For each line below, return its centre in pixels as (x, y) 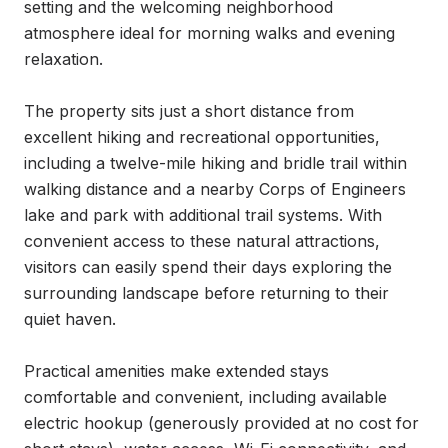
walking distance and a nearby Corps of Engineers (215, 189)
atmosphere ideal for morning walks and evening (209, 33)
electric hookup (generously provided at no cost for (221, 423)
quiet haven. (70, 319)
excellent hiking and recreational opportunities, (202, 137)
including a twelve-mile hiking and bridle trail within (215, 163)
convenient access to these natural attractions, (202, 241)
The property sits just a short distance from (189, 111)
